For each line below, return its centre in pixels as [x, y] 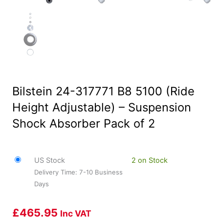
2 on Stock [149, 161]
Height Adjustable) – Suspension [102, 108]
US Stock [49, 161]
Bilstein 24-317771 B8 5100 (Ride [103, 91]
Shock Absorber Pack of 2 [84, 124]
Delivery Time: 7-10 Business [78, 172]
